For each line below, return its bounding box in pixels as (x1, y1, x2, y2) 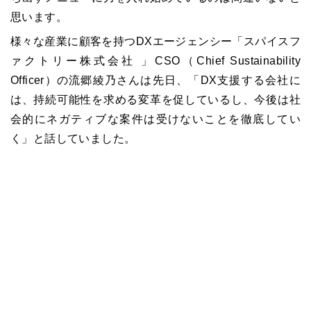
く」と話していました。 (10, 133, 136, 145)
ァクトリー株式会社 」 (10, 55, 155, 67)
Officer (10, 74, 44, 87)
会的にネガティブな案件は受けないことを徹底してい (10, 113, 301, 126)
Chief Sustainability (196, 55, 301, 67)
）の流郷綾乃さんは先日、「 (44, 74, 201, 87)
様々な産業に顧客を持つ (10, 35, 136, 48)
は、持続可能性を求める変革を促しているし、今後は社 (10, 94, 301, 106)
